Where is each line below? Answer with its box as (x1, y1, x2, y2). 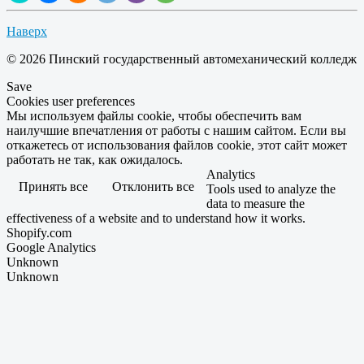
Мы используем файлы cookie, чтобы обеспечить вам (6, 109, 301, 123)
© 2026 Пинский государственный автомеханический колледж (6, 52, 357, 67)
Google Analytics (6, 240, 96, 255)
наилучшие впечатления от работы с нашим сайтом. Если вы (6, 123, 346, 138)
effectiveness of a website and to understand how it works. (6, 211, 305, 226)
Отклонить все (112, 180, 194, 194)
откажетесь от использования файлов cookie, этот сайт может (6, 138, 347, 153)
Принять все (19, 180, 88, 194)
